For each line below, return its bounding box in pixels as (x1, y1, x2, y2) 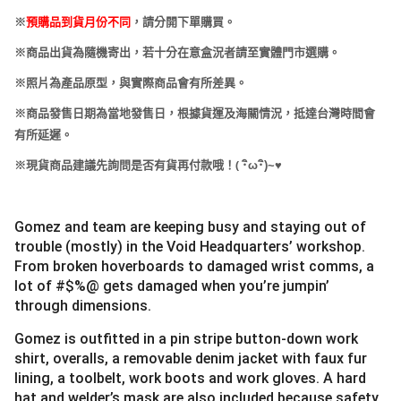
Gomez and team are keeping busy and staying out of (14, 218, 366, 235)
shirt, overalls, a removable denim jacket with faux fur (14, 349, 367, 367)
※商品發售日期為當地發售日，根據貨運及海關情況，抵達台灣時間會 (14, 106, 375, 120)
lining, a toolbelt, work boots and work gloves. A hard (14, 369, 366, 387)
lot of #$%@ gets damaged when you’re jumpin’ (14, 277, 329, 294)
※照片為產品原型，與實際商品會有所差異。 (14, 75, 247, 90)
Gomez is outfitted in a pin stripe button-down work (14, 329, 358, 347)
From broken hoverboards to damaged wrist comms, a (14, 257, 374, 275)
